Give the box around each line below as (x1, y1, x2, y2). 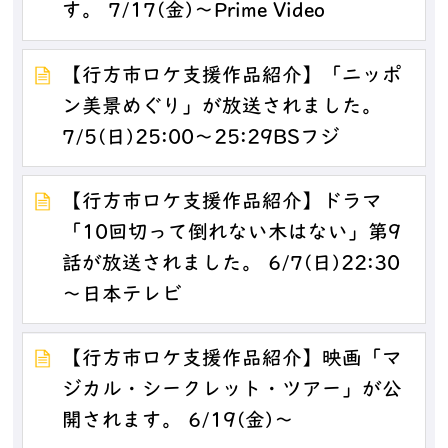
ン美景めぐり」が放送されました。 (62, 97, 383, 118)
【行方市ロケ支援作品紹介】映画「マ (62, 349, 403, 370)
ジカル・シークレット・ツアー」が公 (62, 380, 403, 401)
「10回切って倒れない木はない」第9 (62, 223, 402, 244)
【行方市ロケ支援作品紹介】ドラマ (62, 192, 383, 213)
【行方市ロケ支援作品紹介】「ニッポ (62, 66, 403, 87)
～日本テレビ (62, 285, 183, 306)
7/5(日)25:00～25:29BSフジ (62, 128, 341, 149)
